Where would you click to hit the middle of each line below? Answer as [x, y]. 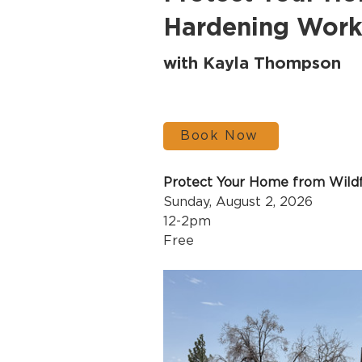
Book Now [219, 136]
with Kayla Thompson [252, 62]
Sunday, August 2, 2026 [238, 202]
